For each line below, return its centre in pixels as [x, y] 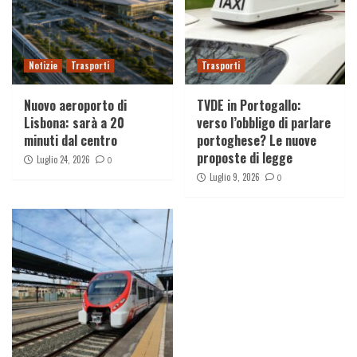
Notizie [43, 65]
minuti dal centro [71, 140]
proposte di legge [244, 157]
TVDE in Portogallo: [249, 105]
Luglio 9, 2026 [234, 177]
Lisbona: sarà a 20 [74, 122]
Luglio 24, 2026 [63, 159]
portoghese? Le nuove [256, 140]
